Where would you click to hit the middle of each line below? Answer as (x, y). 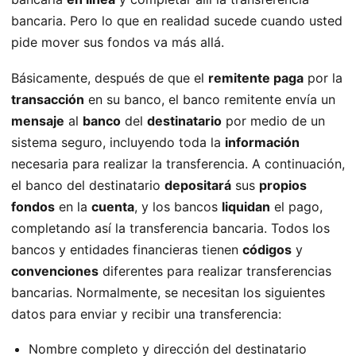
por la (323, 78)
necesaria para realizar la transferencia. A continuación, (178, 164)
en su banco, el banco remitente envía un (210, 100)
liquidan (246, 207)
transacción (48, 100)
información (262, 143)
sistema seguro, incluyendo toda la (118, 143)
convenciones (55, 271)
